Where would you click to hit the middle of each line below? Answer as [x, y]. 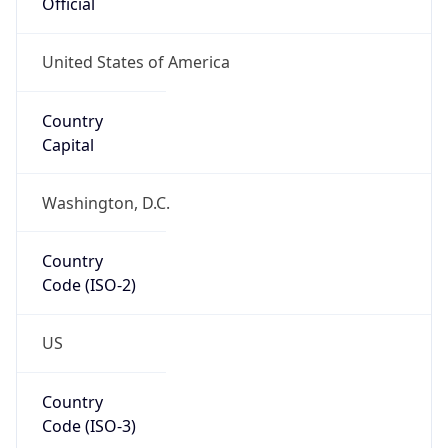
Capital [67, 144]
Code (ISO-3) [88, 425]
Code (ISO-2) [88, 285]
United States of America [135, 62]
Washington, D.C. [105, 202]
